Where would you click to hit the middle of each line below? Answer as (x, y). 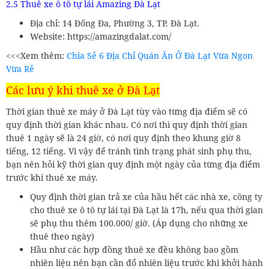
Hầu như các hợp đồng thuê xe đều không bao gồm (134, 249)
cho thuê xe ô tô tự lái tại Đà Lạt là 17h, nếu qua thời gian (147, 210)
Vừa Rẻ (20, 68)
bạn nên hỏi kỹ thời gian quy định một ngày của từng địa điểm (133, 164)
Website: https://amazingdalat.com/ (101, 36)
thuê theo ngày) (62, 236)
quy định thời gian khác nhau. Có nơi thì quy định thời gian (127, 124)
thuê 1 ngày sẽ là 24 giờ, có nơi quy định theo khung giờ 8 (123, 138)
